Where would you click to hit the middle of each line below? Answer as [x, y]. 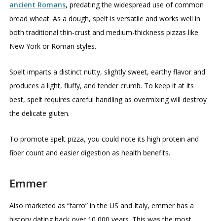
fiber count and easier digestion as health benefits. [90, 152]
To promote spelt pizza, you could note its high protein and [104, 139]
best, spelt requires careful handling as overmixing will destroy [108, 99]
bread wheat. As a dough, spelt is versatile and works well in [105, 18]
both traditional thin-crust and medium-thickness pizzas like [104, 32]
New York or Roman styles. [53, 46]
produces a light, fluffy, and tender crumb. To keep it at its [102, 85]
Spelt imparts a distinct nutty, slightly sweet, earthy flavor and [108, 72]
